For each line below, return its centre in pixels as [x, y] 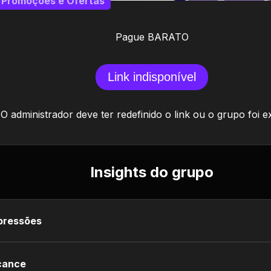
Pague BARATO [152, 37]
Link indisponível [152, 77]
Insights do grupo [152, 172]
